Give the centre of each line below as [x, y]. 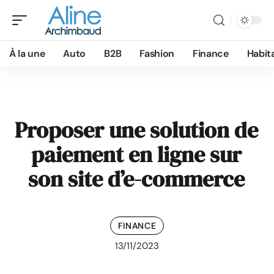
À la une [27, 54]
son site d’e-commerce [136, 179]
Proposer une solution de [136, 130]
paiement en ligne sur [136, 154]
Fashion [157, 54]
